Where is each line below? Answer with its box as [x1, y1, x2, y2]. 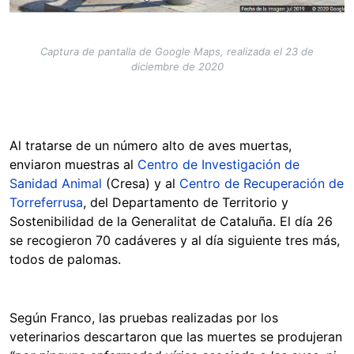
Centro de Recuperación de [179, 175, 344, 192]
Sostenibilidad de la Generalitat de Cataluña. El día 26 [9, 213, 333, 230]
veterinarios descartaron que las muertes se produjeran [9, 329, 342, 345]
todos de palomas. [9, 251, 121, 268]
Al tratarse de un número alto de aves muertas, [9, 137, 292, 154]
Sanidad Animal [9, 175, 102, 192]
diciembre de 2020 [130, 60, 224, 73]
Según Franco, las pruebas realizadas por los [9, 310, 278, 326]
